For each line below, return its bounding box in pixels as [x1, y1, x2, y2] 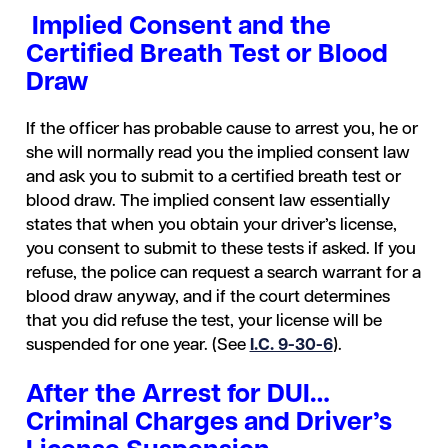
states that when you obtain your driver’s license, [25, 217, 397, 234]
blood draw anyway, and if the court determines [25, 289, 390, 306]
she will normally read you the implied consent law [25, 145, 410, 162]
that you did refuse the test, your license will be [25, 313, 382, 330]
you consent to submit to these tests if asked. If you [25, 241, 416, 258]
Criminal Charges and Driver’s [25, 410, 392, 437]
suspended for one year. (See [25, 337, 250, 354]
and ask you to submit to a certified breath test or [25, 169, 401, 186]
